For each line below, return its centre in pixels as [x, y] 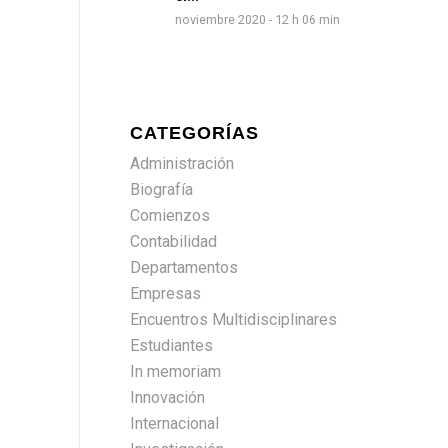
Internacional [174, 423]
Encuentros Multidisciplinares [233, 319]
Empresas [165, 293]
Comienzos [169, 215]
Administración [181, 163]
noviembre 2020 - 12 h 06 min [257, 19]
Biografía [161, 189]
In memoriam [175, 371]
